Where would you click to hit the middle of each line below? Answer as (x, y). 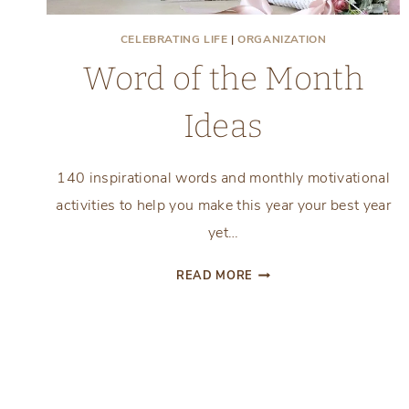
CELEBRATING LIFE (174, 40)
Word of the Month (223, 79)
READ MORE (215, 276)
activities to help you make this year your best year (223, 206)
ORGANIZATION (282, 40)
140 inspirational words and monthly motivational (223, 178)
